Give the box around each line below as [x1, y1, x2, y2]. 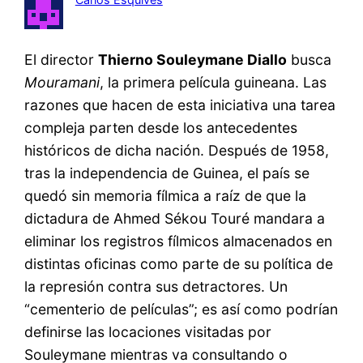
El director [24, 50, 99, 68]
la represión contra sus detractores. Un [24, 277, 288, 295]
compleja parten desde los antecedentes [24, 118, 298, 136]
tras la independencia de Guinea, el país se [24, 164, 310, 181]
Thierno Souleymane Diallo [98, 50, 288, 68]
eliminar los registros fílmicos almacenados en [24, 232, 333, 250]
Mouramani [24, 73, 100, 91]
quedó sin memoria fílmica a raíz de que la [24, 186, 307, 204]
